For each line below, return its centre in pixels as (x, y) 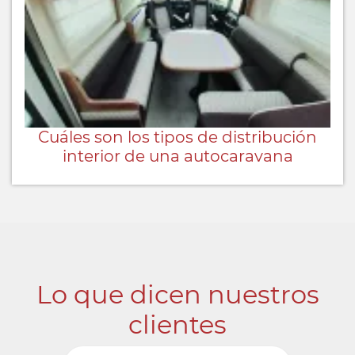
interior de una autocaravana (177, 156)
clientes (177, 324)
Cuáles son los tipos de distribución (177, 137)
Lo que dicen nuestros (177, 294)
